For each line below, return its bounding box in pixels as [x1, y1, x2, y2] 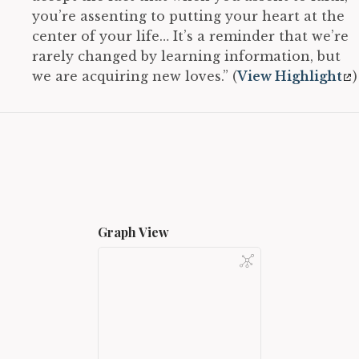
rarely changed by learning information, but [32, 47, 341, 64]
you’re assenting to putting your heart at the [32, 7, 345, 24]
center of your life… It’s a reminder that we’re [32, 27, 349, 44]
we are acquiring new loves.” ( [32, 67, 237, 84]
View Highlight [237, 67, 342, 84]
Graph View [98, 223, 170, 240]
